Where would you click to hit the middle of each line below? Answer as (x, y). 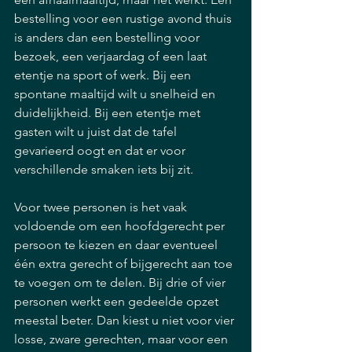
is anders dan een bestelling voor (108, 37)
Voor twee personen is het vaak (102, 207)
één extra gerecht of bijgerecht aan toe (125, 264)
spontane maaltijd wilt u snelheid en (116, 94)
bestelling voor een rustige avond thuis (125, 18)
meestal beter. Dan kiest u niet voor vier (126, 320)
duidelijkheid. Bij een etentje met (109, 113)
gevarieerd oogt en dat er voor (101, 150)
